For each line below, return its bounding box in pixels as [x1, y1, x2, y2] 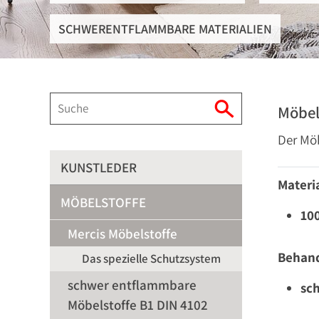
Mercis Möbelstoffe [68, 225, 177, 242]
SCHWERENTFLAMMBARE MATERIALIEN [58, 21, 272, 37]
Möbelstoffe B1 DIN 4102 [68, 296, 208, 313]
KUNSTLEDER [61, 159, 137, 176]
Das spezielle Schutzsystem [82, 251, 221, 266]
